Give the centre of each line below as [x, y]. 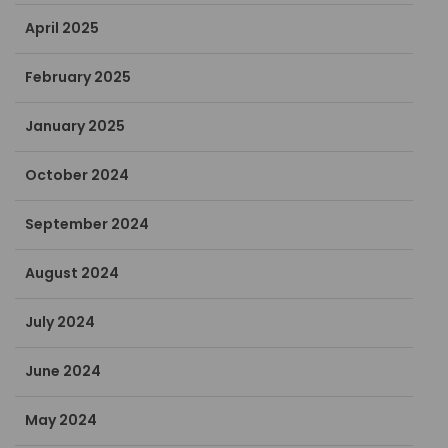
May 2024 [61, 420]
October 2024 [77, 175]
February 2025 [78, 77]
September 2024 [87, 224]
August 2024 [72, 273]
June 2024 [63, 371]
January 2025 [75, 126]
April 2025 [62, 28]
